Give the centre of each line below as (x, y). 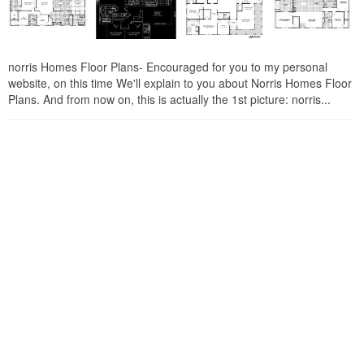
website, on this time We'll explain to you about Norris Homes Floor (180, 83)
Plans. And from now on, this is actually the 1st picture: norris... (169, 100)
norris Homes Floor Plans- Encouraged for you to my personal (168, 67)
